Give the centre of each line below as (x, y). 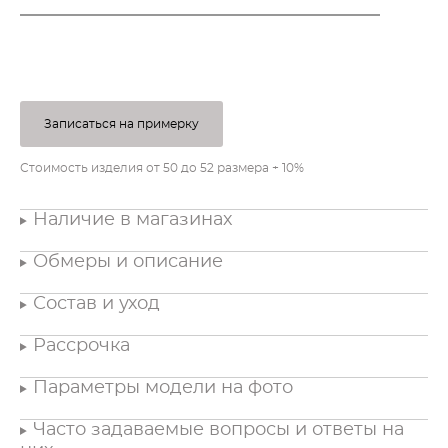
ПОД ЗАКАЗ (200, 43)
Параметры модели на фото (165, 387)
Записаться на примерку (121, 123)
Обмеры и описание (127, 261)
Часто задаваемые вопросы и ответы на (218, 429)
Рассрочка (83, 345)
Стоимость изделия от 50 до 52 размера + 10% (162, 167)
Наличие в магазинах (132, 219)
